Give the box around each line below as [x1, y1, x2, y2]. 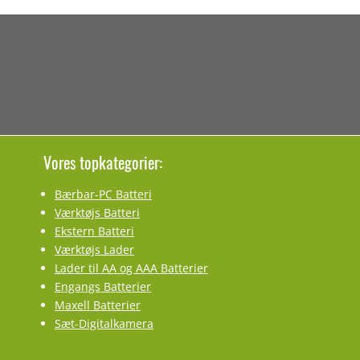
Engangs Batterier [55, 279, 151, 294]
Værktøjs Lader [55, 242, 134, 257]
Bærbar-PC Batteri [55, 186, 152, 202]
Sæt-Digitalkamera [55, 316, 153, 331]
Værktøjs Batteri [55, 205, 140, 220]
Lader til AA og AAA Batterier [55, 260, 208, 276]
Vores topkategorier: [43, 150, 162, 174]
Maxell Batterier [55, 297, 141, 313]
